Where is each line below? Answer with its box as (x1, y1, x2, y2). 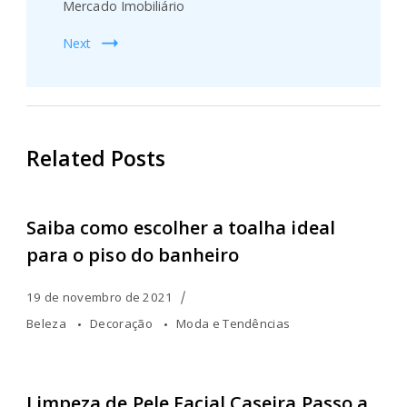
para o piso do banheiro (26, 242, 240, 267)
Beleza (26, 314, 70, 332)
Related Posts (26, 143, 165, 173)
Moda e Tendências (176, 314, 291, 332)
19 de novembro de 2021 (26, 288, 174, 305)
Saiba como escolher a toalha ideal (26, 214, 335, 240)
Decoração (90, 314, 156, 332)
